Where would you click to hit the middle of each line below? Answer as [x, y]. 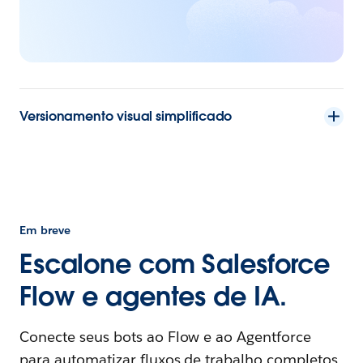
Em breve [45, 230]
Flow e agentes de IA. [154, 296]
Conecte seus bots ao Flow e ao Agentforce [166, 336]
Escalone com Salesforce [175, 263]
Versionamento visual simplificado [126, 116]
